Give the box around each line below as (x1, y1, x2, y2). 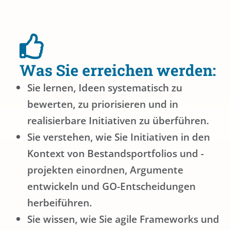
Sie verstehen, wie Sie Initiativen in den (27, 130, 210, 144)
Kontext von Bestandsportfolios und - (27, 146, 204, 161)
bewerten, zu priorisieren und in (27, 97, 178, 111)
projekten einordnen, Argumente (27, 163, 183, 177)
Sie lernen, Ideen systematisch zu (27, 81, 182, 95)
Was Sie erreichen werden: (20, 60, 216, 81)
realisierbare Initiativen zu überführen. (27, 113, 209, 128)
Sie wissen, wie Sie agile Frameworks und (27, 212, 219, 226)
